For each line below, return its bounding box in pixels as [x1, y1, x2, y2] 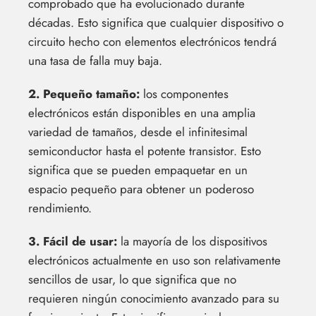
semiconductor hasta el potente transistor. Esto [28, 142, 261, 159]
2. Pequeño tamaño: [28, 85, 140, 102]
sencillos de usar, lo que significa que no [28, 270, 236, 288]
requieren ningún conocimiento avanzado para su [28, 289, 279, 307]
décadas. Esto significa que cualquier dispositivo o [28, 13, 284, 31]
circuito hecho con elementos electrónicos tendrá [28, 32, 276, 50]
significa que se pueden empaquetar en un [28, 161, 248, 178]
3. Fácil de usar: [28, 232, 117, 250]
